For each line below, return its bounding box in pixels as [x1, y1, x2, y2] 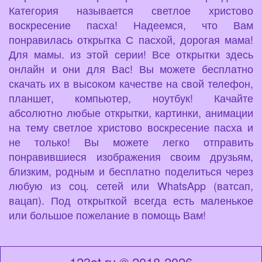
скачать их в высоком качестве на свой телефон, [9, 75, 253, 91]
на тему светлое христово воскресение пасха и [9, 119, 253, 135]
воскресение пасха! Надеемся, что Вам [9, 17, 253, 33]
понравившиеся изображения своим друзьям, [9, 149, 253, 164]
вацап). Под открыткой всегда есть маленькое [9, 192, 253, 208]
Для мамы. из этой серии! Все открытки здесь [9, 46, 253, 62]
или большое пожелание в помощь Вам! [9, 207, 206, 223]
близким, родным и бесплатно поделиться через [9, 163, 253, 179]
